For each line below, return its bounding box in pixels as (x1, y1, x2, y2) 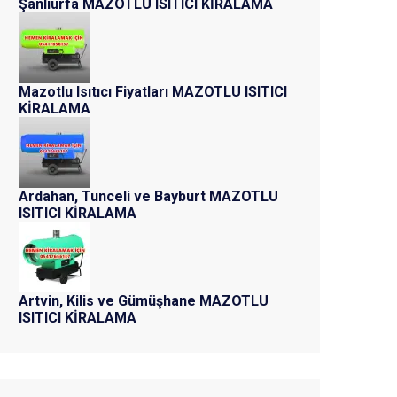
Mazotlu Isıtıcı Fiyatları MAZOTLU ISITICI (19, 83, 287, 100)
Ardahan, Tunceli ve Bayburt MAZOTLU (19, 188, 278, 205)
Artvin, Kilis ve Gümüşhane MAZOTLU (19, 292, 269, 309)
